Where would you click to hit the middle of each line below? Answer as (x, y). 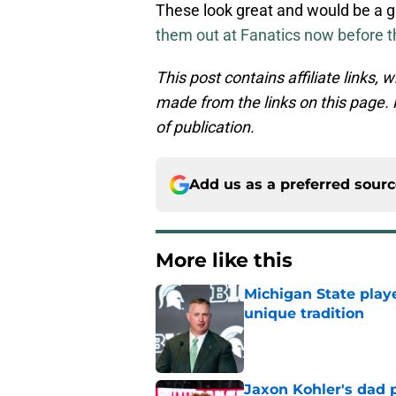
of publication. (205, 127)
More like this (224, 261)
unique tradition (304, 314)
